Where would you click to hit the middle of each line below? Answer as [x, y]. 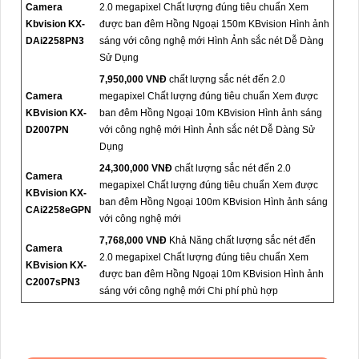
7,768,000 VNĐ [133, 240]
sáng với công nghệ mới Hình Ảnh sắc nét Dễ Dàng [212, 40]
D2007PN [47, 129]
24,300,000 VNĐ [136, 168]
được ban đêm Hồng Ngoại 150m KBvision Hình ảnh [214, 24]
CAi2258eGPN [58, 210]
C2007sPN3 [53, 282]
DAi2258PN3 [55, 40]
